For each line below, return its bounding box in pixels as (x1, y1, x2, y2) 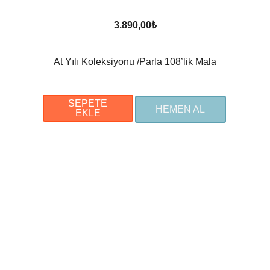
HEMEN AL (155, 104, 206, 115)
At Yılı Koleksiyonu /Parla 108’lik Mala (54, 56, 216, 67)
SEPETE (68, 98, 108, 108)
